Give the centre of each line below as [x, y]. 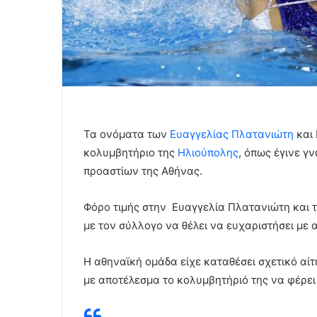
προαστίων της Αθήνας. [143, 171]
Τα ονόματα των [127, 134]
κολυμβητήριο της [131, 152]
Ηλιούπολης [208, 152]
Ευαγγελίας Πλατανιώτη [232, 134]
